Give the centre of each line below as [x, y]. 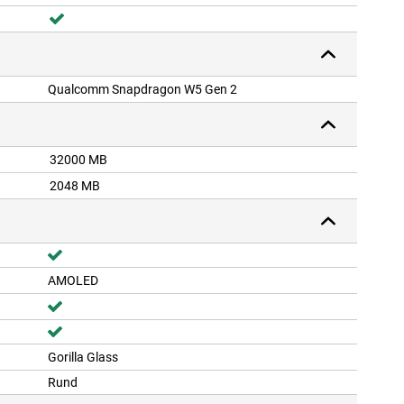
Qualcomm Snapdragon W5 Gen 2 [142, 90]
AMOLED [73, 281]
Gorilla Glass [83, 358]
